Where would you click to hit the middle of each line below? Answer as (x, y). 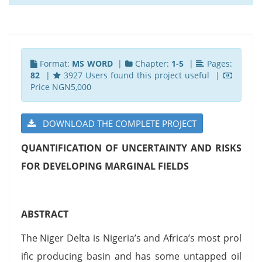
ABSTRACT (44, 214)
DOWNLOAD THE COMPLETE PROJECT (116, 123)
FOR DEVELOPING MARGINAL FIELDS (105, 166)
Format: (55, 63)
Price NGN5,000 (61, 87)
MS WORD (92, 63)
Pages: (218, 63)
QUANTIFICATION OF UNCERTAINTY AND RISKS (131, 148)
